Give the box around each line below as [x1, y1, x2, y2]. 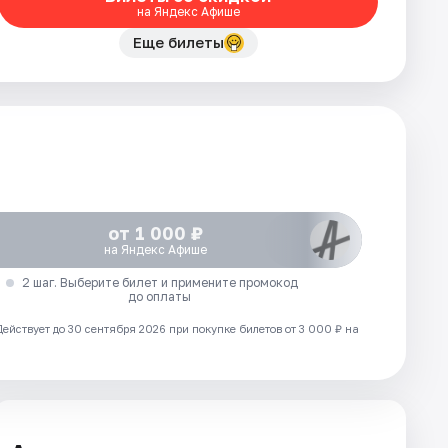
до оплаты [128, 289, 192, 304]
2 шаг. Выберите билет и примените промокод [21, 275, 298, 290]
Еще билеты [132, 33, 224, 51]
